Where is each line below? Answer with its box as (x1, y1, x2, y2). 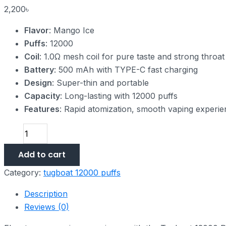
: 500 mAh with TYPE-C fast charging (54, 64, 198, 75)
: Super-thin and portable (52, 77, 149, 88)
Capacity (24, 90, 60, 101)
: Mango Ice (49, 25, 94, 35)
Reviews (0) (24, 201, 69, 212)
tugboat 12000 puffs (43, 167, 121, 178)
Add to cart (18, 148, 66, 160)
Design (24, 77, 52, 88)
